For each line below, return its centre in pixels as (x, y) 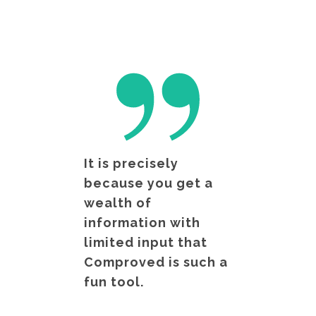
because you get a (148, 183)
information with (142, 222)
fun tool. (114, 281)
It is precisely (131, 163)
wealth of (118, 202)
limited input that (146, 242)
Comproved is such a (156, 262)
